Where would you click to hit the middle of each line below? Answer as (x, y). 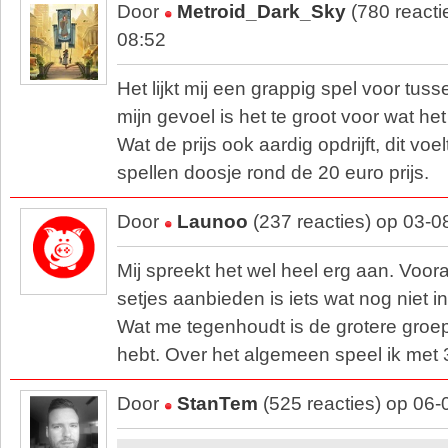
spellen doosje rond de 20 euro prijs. (273, 172)
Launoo (212, 221)
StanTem (217, 403)
